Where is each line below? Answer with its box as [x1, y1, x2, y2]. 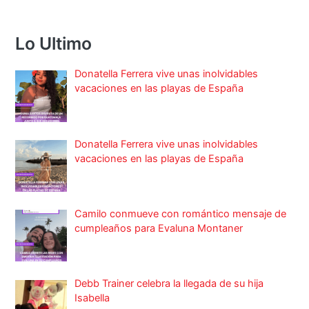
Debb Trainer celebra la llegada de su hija [74, 277, 264, 290]
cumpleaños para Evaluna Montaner [74, 221, 243, 235]
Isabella [74, 292, 110, 305]
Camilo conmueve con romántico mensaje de [74, 207, 287, 220]
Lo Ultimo [15, 33, 92, 54]
